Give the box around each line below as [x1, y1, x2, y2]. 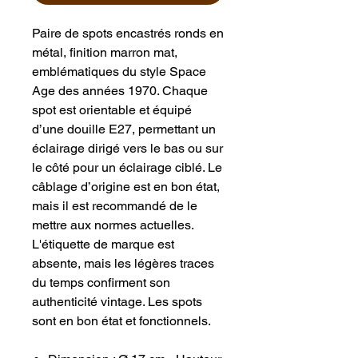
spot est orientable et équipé [32, 101, 192, 117]
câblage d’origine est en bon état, [32, 178, 220, 194]
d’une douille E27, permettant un [32, 121, 216, 137]
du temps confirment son [32, 274, 170, 290]
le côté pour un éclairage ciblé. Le [32, 159, 222, 175]
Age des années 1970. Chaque [32, 82, 208, 98]
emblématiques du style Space [32, 63, 206, 79]
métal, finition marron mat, [32, 44, 177, 60]
